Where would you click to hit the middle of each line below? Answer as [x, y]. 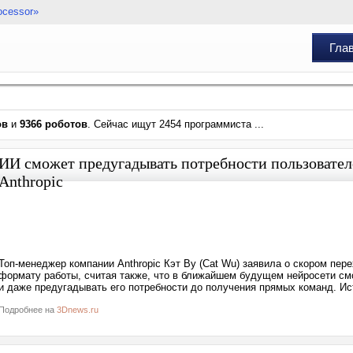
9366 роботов [54, 124]
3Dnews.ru [78, 310]
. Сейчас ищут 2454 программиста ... [176, 124]
